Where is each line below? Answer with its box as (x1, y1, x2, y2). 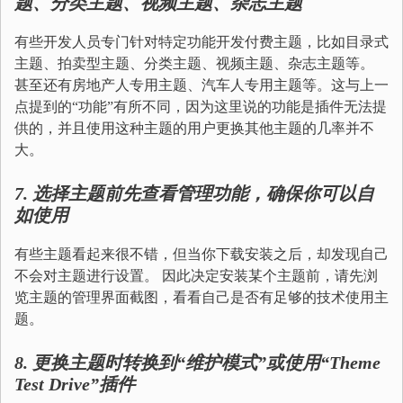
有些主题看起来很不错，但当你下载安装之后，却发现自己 (14, 246, 389, 262)
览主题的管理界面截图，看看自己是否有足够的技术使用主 (14, 290, 389, 305)
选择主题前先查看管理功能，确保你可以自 (32, 184, 374, 203)
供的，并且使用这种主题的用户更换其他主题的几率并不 (14, 121, 374, 136)
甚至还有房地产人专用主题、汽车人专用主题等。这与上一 (14, 77, 389, 93)
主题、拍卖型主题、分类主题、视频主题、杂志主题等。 (14, 56, 374, 71)
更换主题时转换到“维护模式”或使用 (32, 353, 320, 372)
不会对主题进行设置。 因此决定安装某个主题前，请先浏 (14, 268, 378, 283)
